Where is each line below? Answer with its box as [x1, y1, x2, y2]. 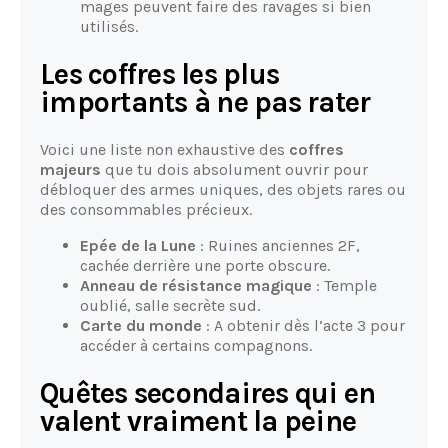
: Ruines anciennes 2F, [196, 236, 360, 256]
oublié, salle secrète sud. [80, 296, 260, 316]
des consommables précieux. [40, 200, 252, 220]
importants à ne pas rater [40, 85, 371, 119]
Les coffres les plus [40, 57, 280, 91]
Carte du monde [80, 316, 202, 336]
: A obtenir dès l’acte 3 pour [202, 316, 405, 336]
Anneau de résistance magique [80, 276, 312, 296]
